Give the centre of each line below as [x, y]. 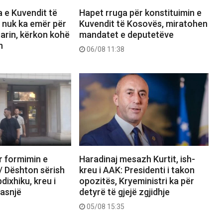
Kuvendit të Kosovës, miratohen [143, 24]
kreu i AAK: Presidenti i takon [137, 170]
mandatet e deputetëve [126, 35]
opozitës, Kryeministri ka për [136, 181]
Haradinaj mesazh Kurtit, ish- [137, 159]
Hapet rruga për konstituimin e [140, 13]
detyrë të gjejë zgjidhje [124, 192]
